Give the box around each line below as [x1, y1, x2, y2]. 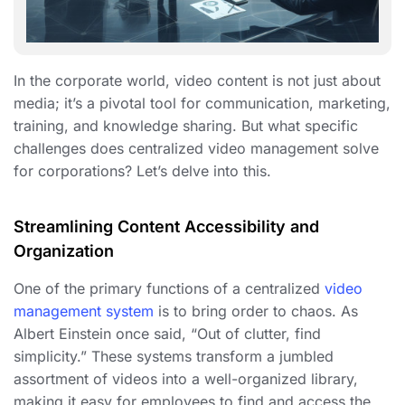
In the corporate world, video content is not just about [14, 71, 381, 90]
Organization [14, 241, 114, 261]
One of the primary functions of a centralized [14, 279, 325, 298]
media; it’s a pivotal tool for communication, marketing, [14, 94, 391, 113]
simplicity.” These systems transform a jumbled [14, 347, 334, 366]
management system [14, 302, 154, 321]
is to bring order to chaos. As [154, 302, 358, 321]
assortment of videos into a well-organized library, [14, 370, 358, 389]
